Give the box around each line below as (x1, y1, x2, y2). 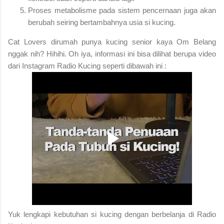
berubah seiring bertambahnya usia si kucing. (28, 17, 175, 26)
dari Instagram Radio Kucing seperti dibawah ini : (8, 61, 166, 70)
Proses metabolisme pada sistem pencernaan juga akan (28, 5, 216, 14)
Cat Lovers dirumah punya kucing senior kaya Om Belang (8, 37, 216, 46)
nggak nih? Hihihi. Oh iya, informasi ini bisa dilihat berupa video (8, 49, 216, 58)
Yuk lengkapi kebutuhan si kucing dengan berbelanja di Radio (8, 209, 216, 218)
